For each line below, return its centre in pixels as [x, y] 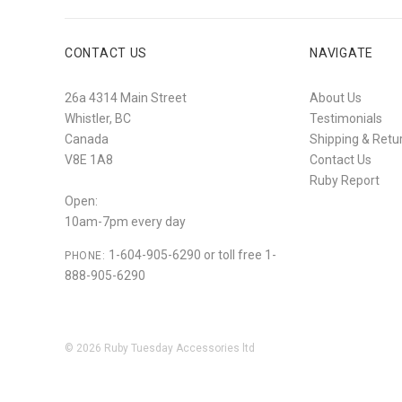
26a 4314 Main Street [126, 98]
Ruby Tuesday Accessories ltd [179, 348]
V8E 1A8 [89, 160]
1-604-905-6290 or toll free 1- [191, 255]
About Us [336, 98]
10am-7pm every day [125, 222]
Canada [87, 139]
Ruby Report [345, 180]
